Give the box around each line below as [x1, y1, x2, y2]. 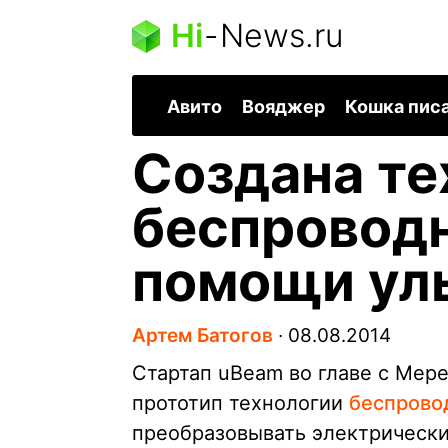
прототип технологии [132, 391, 349, 416]
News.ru [220, 16, 343, 55]
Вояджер [242, 96, 325, 118]
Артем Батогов [132, 324, 273, 348]
